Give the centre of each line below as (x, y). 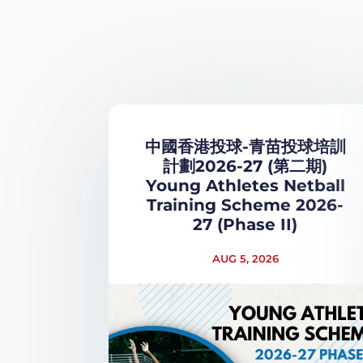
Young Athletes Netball (245, 185)
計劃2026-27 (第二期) (246, 166)
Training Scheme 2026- (246, 205)
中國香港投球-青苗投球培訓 (245, 146)
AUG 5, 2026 (245, 258)
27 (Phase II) (246, 224)
